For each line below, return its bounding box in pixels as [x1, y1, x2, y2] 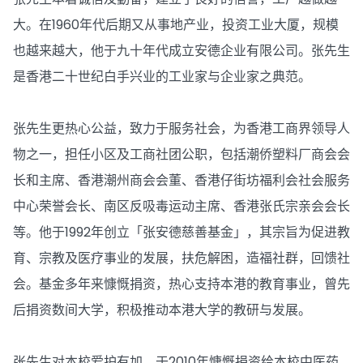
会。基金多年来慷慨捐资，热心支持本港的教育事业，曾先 [13, 275, 350, 293]
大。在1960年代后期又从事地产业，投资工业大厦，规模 [13, 15, 339, 34]
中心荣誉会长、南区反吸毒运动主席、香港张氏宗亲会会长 [13, 197, 350, 216]
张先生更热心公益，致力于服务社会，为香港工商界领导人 [13, 119, 350, 138]
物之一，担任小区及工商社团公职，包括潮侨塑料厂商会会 [13, 145, 350, 164]
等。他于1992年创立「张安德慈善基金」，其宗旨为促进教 [13, 223, 350, 241]
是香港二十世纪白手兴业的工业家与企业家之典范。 [13, 67, 311, 86]
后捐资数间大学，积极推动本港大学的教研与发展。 [13, 301, 311, 319]
